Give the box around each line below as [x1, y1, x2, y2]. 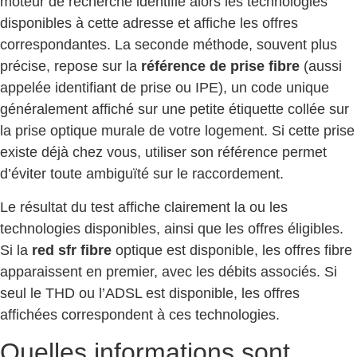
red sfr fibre [32, 241, 112, 258]
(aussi [300, 58, 342, 75]
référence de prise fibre [141, 58, 300, 75]
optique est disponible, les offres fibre [112, 241, 352, 258]
